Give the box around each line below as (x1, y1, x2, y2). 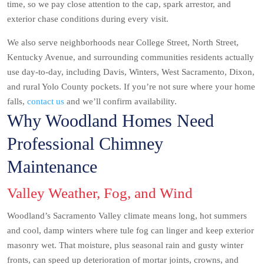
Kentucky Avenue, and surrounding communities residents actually (7, 52, 254, 62)
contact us (27, 97, 64, 106)
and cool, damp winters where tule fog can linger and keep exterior (7, 226, 254, 235)
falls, (7, 97, 27, 106)
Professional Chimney (7, 134, 163, 153)
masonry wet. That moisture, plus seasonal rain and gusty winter (7, 240, 243, 250)
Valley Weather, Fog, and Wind (7, 185, 193, 201)
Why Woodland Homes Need (7, 111, 214, 130)
